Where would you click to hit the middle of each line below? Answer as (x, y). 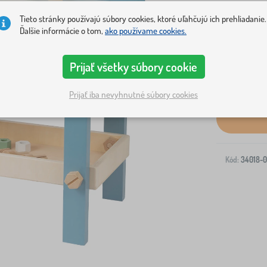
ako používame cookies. (146, 30)
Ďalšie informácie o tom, (62, 30)
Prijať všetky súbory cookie (133, 66)
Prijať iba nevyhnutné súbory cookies (133, 94)
